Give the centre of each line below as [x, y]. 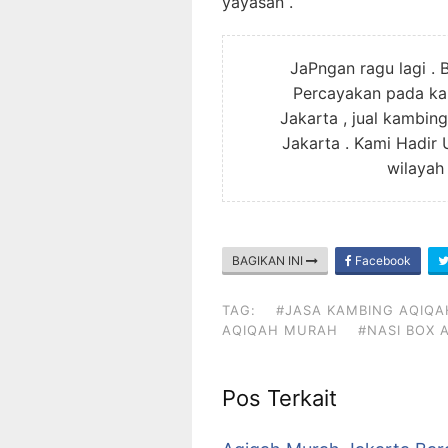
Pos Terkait [279, 397]
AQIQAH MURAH [280, 329]
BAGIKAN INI [269, 260]
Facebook [381, 260]
